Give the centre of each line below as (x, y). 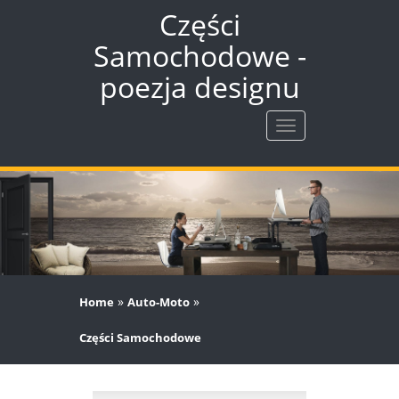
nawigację (315, 145)
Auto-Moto (159, 301)
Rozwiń (306, 127)
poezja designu (199, 87)
